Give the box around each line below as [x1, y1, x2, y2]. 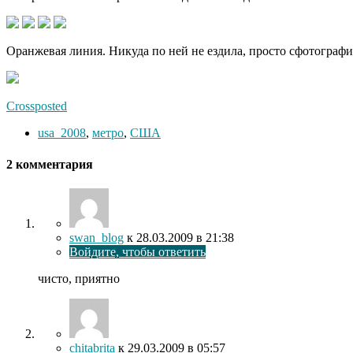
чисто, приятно [38, 271, 120, 285]
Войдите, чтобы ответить [69, 244, 206, 258]
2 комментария [6, 157, 93, 171]
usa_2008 [38, 126, 86, 140]
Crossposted [6, 99, 67, 113]
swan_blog [69, 230, 124, 244]
